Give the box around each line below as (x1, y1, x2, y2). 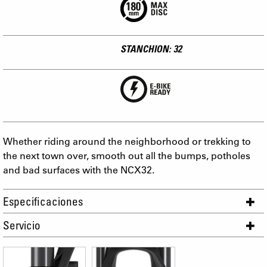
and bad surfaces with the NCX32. (3, 163, 154, 176)
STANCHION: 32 (120, 42, 182, 55)
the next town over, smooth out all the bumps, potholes (3, 148, 250, 162)
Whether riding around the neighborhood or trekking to (3, 134, 251, 147)
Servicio (3, 218, 41, 232)
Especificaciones (3, 194, 83, 208)
